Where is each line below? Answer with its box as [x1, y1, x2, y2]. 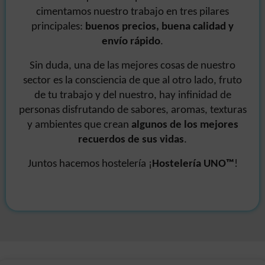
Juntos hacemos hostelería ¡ [27, 159, 152, 170]
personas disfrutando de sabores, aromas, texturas [18, 105, 247, 117]
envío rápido [102, 36, 160, 48]
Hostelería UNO [151, 159, 226, 170]
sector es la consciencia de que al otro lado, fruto [23, 75, 242, 87]
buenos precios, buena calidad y [85, 21, 234, 33]
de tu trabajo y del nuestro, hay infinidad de [34, 90, 231, 102]
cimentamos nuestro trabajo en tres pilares [36, 7, 229, 18]
